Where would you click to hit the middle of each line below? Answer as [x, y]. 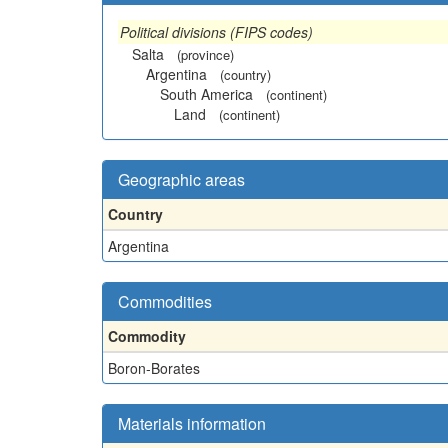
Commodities [165, 301]
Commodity [147, 335]
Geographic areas [181, 179]
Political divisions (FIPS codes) [216, 31]
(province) [205, 54]
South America [206, 93]
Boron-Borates [154, 367]
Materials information [192, 423]
